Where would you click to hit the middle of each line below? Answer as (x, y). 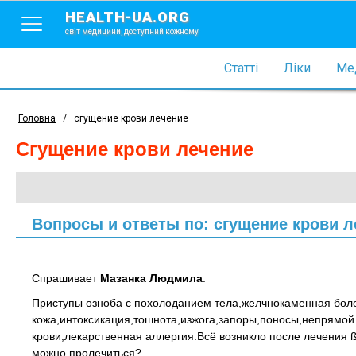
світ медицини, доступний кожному (132, 31)
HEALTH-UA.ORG (128, 17)
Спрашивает (66, 278)
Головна (37, 118)
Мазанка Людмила (151, 278)
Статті (241, 68)
